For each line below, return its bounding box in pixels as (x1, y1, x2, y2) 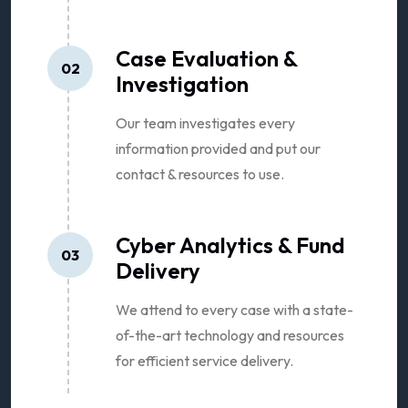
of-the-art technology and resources (116, 325, 344, 344)
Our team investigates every (116, 113, 295, 132)
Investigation (116, 69, 249, 97)
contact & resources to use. (116, 164, 284, 183)
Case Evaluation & (116, 44, 297, 72)
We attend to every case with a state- (116, 300, 353, 319)
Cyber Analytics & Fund (116, 230, 345, 259)
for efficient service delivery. (116, 351, 293, 370)
